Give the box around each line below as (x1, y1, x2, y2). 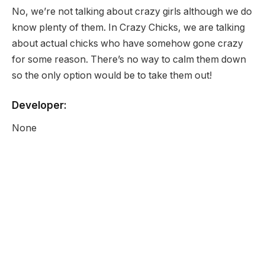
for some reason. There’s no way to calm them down (12, 53, 246, 65)
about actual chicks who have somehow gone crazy (12, 37, 243, 49)
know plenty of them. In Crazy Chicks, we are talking (12, 21, 245, 33)
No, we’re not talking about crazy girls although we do (12, 5, 252, 17)
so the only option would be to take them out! (12, 69, 212, 81)
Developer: (12, 99, 67, 112)
